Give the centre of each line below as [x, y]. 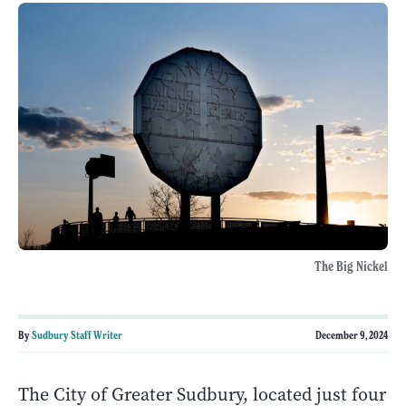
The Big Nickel [351, 266]
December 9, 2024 [352, 334]
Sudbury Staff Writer [77, 334]
